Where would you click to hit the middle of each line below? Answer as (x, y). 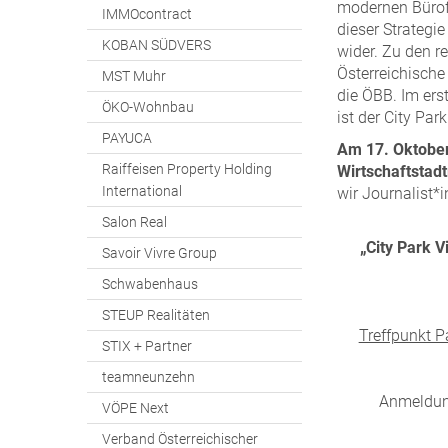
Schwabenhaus (150, 284)
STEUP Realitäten (156, 315)
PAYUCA (127, 138)
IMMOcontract (147, 14)
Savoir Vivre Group (159, 253)
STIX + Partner (147, 346)
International (142, 191)
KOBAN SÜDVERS (156, 45)
